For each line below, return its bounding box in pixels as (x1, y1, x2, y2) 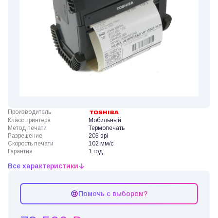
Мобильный (89, 116, 122, 124)
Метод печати (8, 124, 47, 131)
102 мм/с (89, 140, 114, 147)
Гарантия (8, 147, 33, 155)
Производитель (8, 109, 51, 115)
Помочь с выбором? (78, 189, 147, 198)
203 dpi (89, 132, 109, 139)
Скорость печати (8, 140, 54, 147)
